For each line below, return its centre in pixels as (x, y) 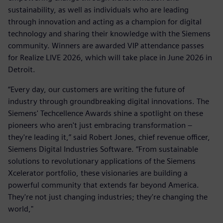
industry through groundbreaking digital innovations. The (109, 101)
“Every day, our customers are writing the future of (96, 89)
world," (21, 209)
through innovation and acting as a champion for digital (105, 21)
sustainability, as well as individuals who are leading (98, 9)
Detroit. (22, 69)
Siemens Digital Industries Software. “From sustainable (103, 149)
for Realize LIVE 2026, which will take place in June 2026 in (110, 57)
